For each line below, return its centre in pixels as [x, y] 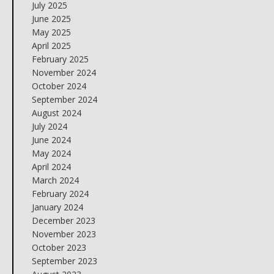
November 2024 [64, 72]
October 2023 [59, 247]
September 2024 [64, 99]
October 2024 [59, 86]
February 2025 [60, 59]
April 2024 [51, 167]
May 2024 [51, 153]
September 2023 [64, 261]
